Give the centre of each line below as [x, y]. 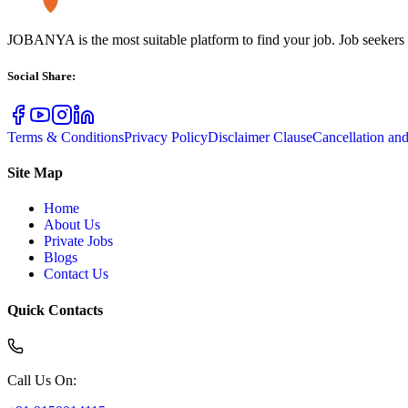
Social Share [40, 76]
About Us [72, 225]
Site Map [35, 172]
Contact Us [76, 274]
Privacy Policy [166, 137]
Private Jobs [78, 241]
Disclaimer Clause [260, 137]
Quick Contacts [55, 310]
